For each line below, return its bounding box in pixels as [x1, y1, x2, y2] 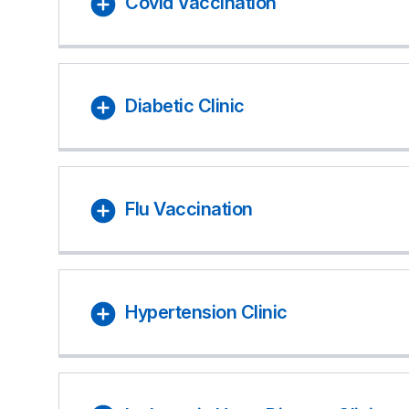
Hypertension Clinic [125, 301, 288, 323]
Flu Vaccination [125, 198, 253, 220]
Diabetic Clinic [125, 95, 245, 117]
